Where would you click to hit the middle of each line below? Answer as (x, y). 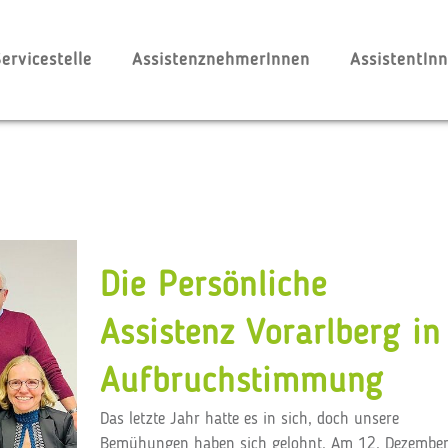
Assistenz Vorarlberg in (270, 334)
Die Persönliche (213, 286)
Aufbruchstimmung (241, 382)
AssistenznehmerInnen (221, 60)
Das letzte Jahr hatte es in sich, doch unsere (249, 419)
